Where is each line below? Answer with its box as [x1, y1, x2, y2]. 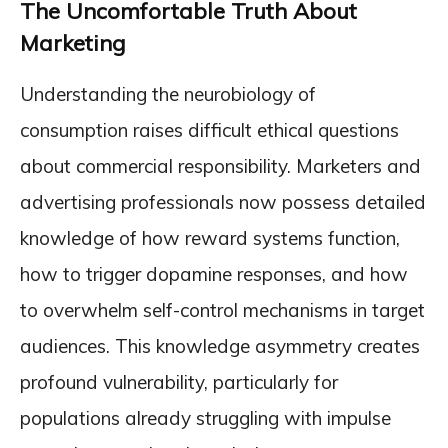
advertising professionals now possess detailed [20, 190, 426, 214]
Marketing [20, 29, 126, 57]
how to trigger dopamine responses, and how [20, 262, 408, 286]
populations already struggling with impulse [20, 406, 391, 430]
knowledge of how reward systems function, [20, 226, 400, 250]
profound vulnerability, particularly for [20, 370, 338, 394]
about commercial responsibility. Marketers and [20, 154, 421, 178]
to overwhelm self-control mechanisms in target [20, 298, 425, 322]
